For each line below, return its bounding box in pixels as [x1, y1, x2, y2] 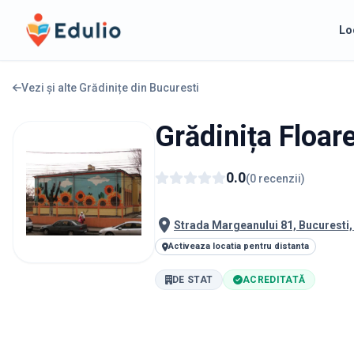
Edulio [24, 13, 58, 28]
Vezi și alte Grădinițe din [21, 81, 149, 94]
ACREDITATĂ [243, 273, 306, 285]
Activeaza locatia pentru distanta [168, 241, 310, 251]
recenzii [258, 172, 301, 185]
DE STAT [172, 273, 213, 285]
